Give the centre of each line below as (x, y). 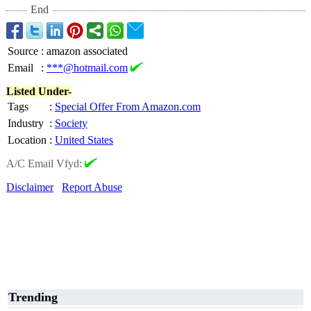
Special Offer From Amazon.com (128, 107)
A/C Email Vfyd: (45, 163)
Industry (26, 123)
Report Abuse (92, 187)
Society (71, 123)
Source (23, 51)
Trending (33, 297)
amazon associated (87, 51)
